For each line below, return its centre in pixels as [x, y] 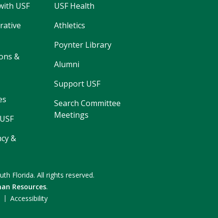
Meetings [72, 115]
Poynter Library [83, 45]
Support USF [77, 84]
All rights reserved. [66, 175]
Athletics [70, 26]
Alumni [67, 64]
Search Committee [88, 103]
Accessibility [29, 199]
